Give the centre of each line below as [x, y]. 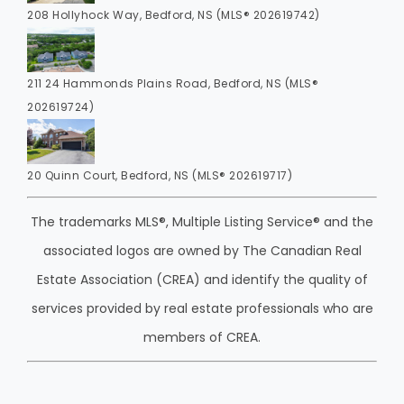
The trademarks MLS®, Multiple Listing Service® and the [202, 222]
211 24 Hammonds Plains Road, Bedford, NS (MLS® [173, 84]
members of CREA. [202, 338]
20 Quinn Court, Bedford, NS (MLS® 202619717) [160, 176]
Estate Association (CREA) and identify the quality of [202, 280]
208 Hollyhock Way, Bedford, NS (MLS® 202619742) [174, 15]
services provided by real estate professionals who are [202, 309]
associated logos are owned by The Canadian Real [202, 251]
